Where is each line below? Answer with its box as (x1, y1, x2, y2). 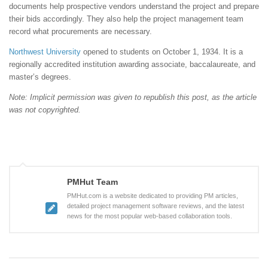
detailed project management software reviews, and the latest (67, 202, 244, 210)
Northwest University (9, 47, 81, 56)
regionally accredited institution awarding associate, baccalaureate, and (9, 59, 255, 69)
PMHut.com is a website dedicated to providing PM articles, (67, 192, 238, 200)
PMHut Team (67, 177, 118, 187)
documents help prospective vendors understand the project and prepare (9, 1, 259, 11)
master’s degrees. (9, 72, 71, 81)
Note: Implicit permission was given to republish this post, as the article (9, 93, 257, 102)
